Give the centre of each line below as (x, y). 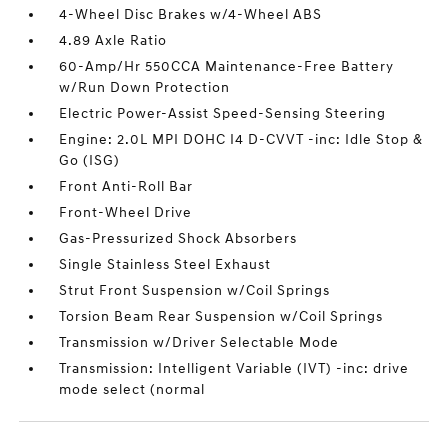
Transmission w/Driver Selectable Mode (199, 342)
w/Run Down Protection (145, 87)
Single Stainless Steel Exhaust (165, 264)
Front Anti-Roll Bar (126, 186)
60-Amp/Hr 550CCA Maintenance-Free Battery (227, 66)
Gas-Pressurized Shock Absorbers (178, 238)
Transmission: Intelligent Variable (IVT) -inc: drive (234, 368)
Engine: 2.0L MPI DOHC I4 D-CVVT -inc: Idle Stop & (241, 139)
